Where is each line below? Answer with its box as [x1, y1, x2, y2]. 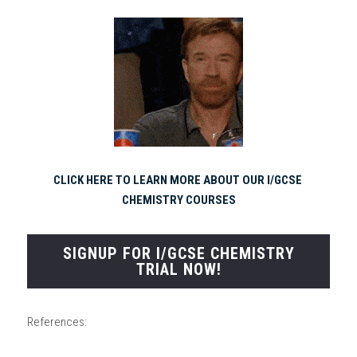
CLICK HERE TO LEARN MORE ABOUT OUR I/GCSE [53, 173, 302, 187]
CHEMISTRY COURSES [121, 193, 236, 207]
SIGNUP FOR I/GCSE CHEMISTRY [62, 244, 295, 263]
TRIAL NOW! [135, 260, 222, 279]
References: [27, 315, 87, 329]
